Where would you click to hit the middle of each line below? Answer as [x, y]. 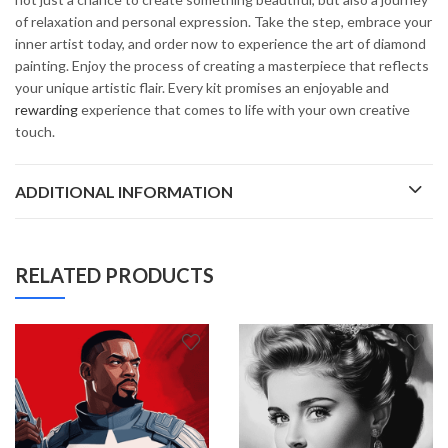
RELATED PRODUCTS [114, 274]
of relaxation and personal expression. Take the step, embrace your [223, 21]
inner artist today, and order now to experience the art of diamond [220, 43]
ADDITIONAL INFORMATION [124, 191]
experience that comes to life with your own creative [244, 109]
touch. [35, 131]
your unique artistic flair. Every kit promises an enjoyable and [202, 87]
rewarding [46, 109]
